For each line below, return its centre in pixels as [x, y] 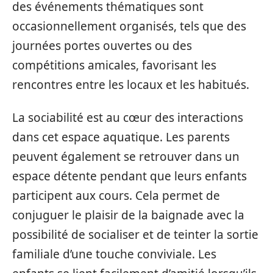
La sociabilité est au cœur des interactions [128, 118]
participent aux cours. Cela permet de [116, 196]
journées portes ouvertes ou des [102, 45]
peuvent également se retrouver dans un [126, 157]
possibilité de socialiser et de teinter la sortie [135, 235]
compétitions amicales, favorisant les [114, 65]
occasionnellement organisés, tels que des [129, 26]
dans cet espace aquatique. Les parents [121, 137]
